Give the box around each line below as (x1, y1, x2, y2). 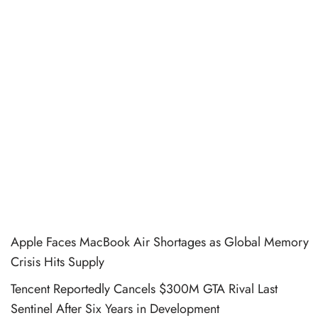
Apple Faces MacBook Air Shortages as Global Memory (11, 232, 309, 251)
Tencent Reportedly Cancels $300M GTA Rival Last (11, 279, 278, 298)
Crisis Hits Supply (11, 252, 104, 271)
